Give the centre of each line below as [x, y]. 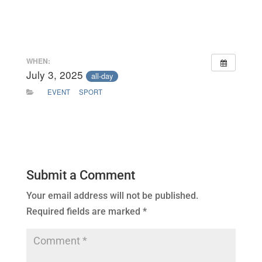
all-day [102, 75]
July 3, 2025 [56, 75]
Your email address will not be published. [112, 196]
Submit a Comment [80, 175]
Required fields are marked [84, 211]
